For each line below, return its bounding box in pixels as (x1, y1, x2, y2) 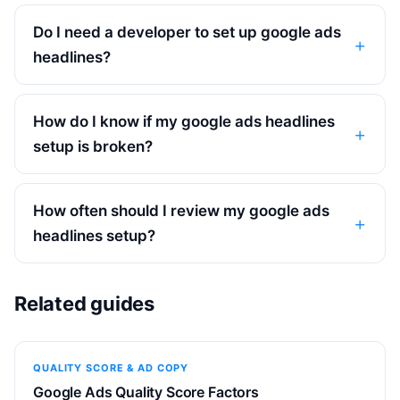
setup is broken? (33, 137, 153, 155)
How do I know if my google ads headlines (33, 112, 335, 130)
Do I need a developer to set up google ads (33, 22, 341, 41)
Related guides (14, 291, 154, 315)
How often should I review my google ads (33, 201, 329, 220)
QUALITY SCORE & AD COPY (33, 361, 189, 374)
